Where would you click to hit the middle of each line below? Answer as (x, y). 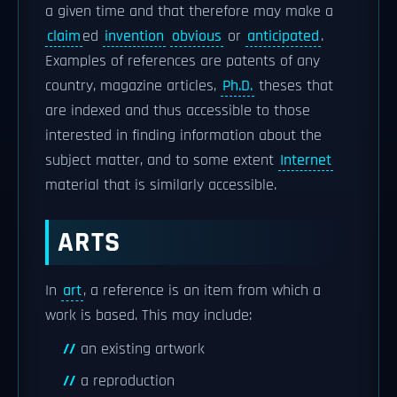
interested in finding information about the (183, 136)
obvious (197, 36)
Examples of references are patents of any (183, 61)
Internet (306, 160)
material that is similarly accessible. (161, 185)
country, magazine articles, (133, 86)
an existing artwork (143, 349)
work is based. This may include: (148, 315)
